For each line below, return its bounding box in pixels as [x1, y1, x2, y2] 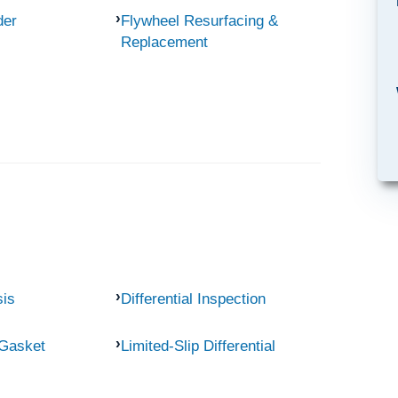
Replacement [120, 32, 208, 51]
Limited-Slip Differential [120, 337, 275, 355]
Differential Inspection [120, 290, 266, 308]
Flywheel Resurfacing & [120, 11, 278, 29]
